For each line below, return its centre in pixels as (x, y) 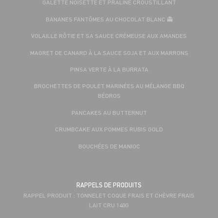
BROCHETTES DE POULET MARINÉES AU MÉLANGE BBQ (109, 86)
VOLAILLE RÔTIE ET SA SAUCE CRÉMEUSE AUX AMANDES (109, 36)
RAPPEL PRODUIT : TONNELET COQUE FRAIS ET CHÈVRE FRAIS (109, 195)
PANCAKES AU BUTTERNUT (109, 112)
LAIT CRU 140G (109, 205)
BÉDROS (109, 96)
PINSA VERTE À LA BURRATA (109, 69)
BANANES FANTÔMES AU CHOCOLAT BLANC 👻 (109, 19)
